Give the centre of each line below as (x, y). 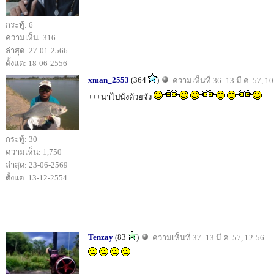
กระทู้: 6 (19, 25)
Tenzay (101, 237)
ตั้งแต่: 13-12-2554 (36, 177)
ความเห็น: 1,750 (34, 152)
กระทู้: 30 (21, 139)
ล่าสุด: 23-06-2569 (37, 165)
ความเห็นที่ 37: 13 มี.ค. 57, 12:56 (208, 238)
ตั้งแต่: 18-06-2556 (36, 63)
